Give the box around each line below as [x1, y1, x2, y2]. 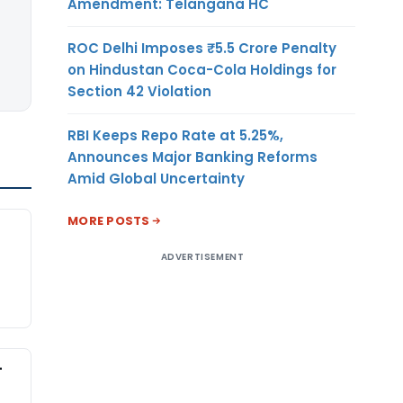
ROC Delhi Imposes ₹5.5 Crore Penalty [67, 38, 336, 58]
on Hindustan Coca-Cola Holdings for [67, 59, 336, 79]
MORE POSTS [67, 211, 150, 229]
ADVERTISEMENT [160, 249, 245, 264]
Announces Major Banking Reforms [67, 147, 318, 166]
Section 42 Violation [67, 81, 211, 101]
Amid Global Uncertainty [67, 168, 245, 188]
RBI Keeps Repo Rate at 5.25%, [67, 125, 283, 145]
